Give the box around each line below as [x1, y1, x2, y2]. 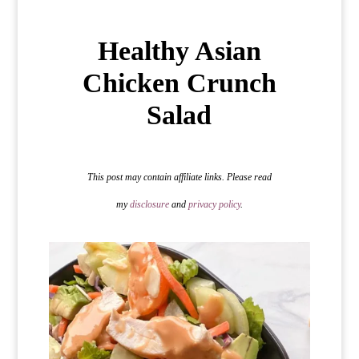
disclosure [129, 198, 169, 210]
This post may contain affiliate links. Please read [87, 171, 272, 183]
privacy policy [188, 198, 240, 210]
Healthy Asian [97, 35, 261, 66]
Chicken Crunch [82, 67, 276, 98]
